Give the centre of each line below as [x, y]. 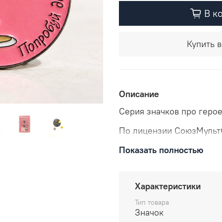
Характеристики [168, 186]
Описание [139, 94]
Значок [149, 213]
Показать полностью [161, 150]
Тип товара [152, 202]
